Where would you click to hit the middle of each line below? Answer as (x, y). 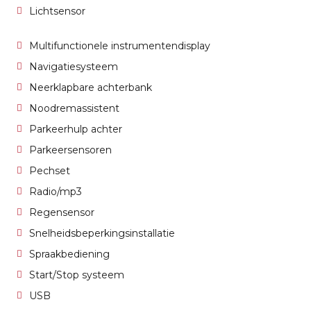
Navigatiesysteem (74, 67)
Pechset (50, 171)
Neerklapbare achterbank (91, 87)
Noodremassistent (74, 108)
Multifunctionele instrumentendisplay (120, 46)
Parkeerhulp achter (76, 129)
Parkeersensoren (70, 150)
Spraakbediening (69, 254)
